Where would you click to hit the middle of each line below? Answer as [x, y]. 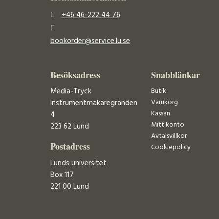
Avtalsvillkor [169, 136]
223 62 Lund [69, 127]
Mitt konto [167, 125]
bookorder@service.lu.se [90, 41]
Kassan [160, 114]
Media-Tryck [71, 92]
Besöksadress [75, 75]
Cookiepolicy [171, 148]
